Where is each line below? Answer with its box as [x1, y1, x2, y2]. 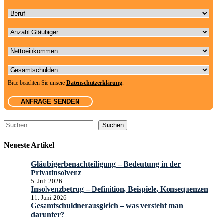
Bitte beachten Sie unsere [8, 79, 66, 87]
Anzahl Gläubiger [7, 22, 62, 31]
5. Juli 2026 [31, 177, 62, 185]
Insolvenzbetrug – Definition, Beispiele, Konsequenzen [31, 185, 208, 193]
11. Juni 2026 [31, 193, 67, 201]
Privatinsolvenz [31, 168, 81, 177]
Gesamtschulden [7, 60, 58, 69]
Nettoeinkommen [7, 41, 60, 50]
